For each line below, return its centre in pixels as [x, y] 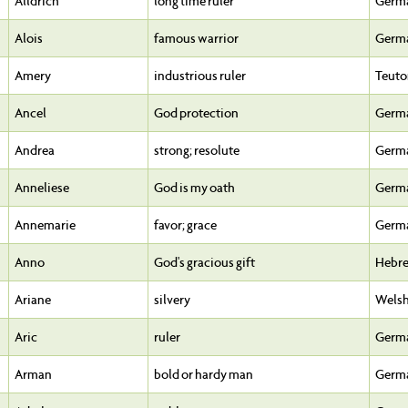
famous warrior [196, 39]
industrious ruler [200, 76]
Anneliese [42, 188]
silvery [172, 300]
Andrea [35, 151]
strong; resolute [197, 151]
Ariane [33, 300]
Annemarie [45, 225]
